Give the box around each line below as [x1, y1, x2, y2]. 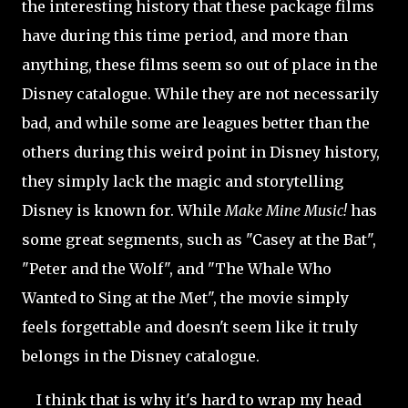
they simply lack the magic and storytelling [22, 172, 343, 190]
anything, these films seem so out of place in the [22, 56, 378, 74]
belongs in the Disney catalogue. [22, 347, 263, 365]
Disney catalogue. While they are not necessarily [22, 85, 379, 103]
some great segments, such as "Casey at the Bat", [22, 230, 376, 249]
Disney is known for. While [22, 201, 225, 219]
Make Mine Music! [225, 201, 347, 219]
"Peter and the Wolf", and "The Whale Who [22, 260, 331, 278]
